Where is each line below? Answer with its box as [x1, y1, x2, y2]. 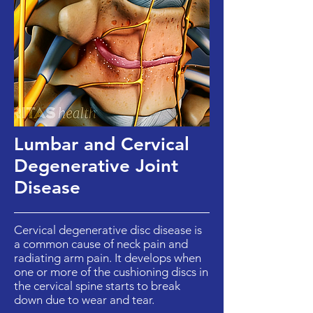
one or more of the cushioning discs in [14, 265, 208, 279]
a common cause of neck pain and [14, 237, 188, 251]
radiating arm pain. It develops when [14, 251, 201, 265]
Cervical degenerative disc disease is [14, 223, 202, 237]
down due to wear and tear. [14, 293, 154, 307]
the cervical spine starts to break [14, 279, 180, 293]
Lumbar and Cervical [14, 133, 189, 155]
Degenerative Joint [14, 155, 178, 177]
